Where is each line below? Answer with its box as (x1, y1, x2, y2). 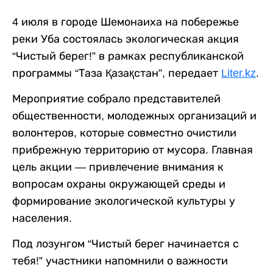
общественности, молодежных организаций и (12, 109, 257, 122)
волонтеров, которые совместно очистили (12, 126, 236, 139)
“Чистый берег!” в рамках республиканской (12, 49, 244, 62)
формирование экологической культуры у (12, 194, 235, 207)
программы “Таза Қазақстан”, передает (12, 66, 221, 79)
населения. (12, 211, 72, 224)
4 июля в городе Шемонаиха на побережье (12, 15, 239, 28)
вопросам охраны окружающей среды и (12, 177, 225, 190)
